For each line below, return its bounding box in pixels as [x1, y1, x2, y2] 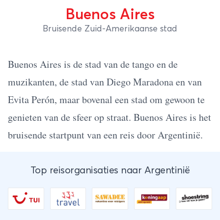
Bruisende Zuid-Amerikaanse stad [43, 25, 177, 33]
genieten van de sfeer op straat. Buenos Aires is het [8, 110, 211, 124]
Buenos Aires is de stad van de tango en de [8, 57, 178, 71]
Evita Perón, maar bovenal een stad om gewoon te [8, 93, 205, 106]
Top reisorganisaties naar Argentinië [30, 165, 190, 175]
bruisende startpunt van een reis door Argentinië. [8, 128, 203, 141]
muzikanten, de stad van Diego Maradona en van [8, 75, 202, 88]
